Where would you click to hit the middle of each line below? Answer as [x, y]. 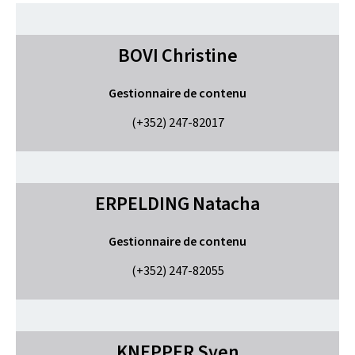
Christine [199, 55]
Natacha [226, 204]
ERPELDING [142, 204]
